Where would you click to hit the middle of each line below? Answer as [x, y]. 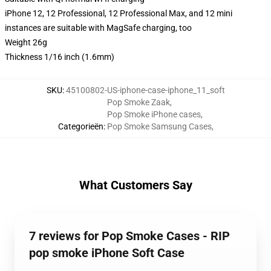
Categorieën [80, 126]
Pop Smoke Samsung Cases [159, 126]
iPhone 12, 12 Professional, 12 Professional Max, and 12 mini [119, 13]
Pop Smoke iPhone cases [154, 114]
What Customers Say [135, 185]
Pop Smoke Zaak [138, 102]
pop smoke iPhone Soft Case [107, 253]
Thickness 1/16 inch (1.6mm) [60, 57]
